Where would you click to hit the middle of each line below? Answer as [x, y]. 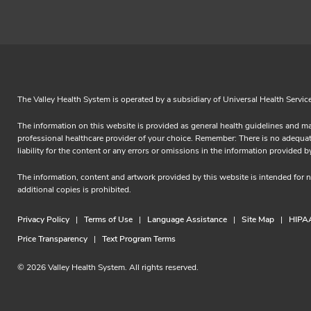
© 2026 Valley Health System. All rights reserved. [108, 267]
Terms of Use [108, 219]
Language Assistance [187, 219]
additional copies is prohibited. [74, 189]
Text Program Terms [139, 238]
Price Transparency [52, 238]
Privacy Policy [43, 219]
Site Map [258, 219]
